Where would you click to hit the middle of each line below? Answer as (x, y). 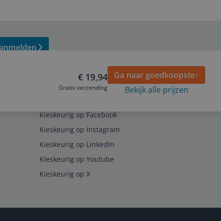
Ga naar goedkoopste (154, 75)
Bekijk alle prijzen (156, 90)
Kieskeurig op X (65, 174)
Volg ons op (59, 100)
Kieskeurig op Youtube (77, 159)
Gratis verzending (83, 88)
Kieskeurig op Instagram (80, 129)
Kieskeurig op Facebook (78, 115)
